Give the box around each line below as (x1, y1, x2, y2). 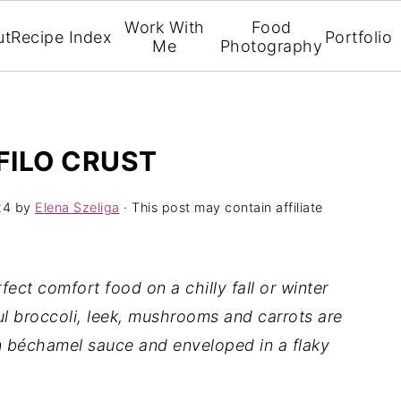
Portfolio (324, 27, 393, 47)
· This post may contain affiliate (119, 200, 323, 215)
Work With (124, 18, 205, 37)
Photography (219, 37, 323, 55)
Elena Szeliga (35, 200, 120, 215)
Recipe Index (11, 27, 112, 47)
